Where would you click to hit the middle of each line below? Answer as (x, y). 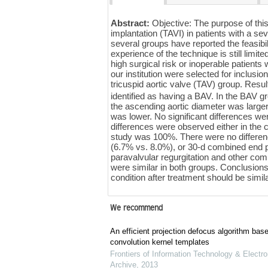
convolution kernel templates (159, 242)
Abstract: (132, 23)
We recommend (136, 209)
